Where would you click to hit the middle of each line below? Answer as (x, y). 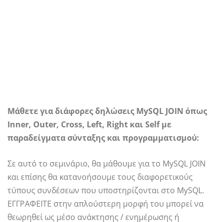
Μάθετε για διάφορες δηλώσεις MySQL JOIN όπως (107, 111)
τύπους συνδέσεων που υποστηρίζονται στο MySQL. (106, 190)
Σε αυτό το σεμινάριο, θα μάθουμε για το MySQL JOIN (107, 164)
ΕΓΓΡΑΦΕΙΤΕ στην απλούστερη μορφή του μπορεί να (106, 204)
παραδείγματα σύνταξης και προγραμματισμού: (103, 138)
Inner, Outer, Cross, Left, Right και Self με (89, 124)
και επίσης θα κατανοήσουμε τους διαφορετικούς (100, 177)
